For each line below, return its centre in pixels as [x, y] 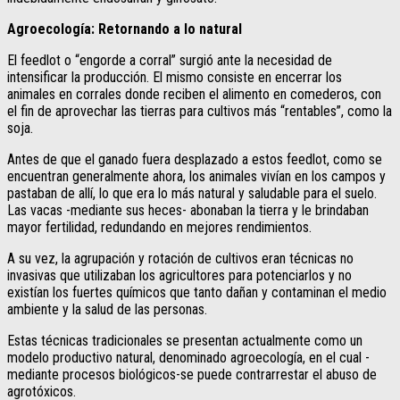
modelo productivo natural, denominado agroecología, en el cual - [188, 357]
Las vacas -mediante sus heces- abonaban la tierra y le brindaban [188, 210]
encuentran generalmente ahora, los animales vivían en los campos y [196, 176]
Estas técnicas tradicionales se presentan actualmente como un [185, 340]
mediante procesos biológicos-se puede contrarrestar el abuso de [192, 374]
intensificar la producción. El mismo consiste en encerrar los [175, 77]
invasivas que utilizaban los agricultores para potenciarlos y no [179, 275]
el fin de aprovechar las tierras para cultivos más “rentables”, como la [200, 111]
